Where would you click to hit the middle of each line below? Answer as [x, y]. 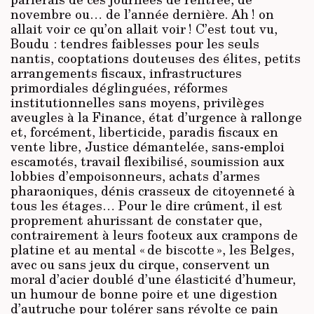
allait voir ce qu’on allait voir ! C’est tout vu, [144, 28]
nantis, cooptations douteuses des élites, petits [156, 58]
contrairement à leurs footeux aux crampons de [154, 234]
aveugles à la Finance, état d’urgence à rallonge [156, 117]
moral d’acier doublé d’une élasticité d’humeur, [153, 279]
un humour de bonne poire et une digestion [144, 293]
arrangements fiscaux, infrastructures [126, 73]
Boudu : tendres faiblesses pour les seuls [135, 43]
